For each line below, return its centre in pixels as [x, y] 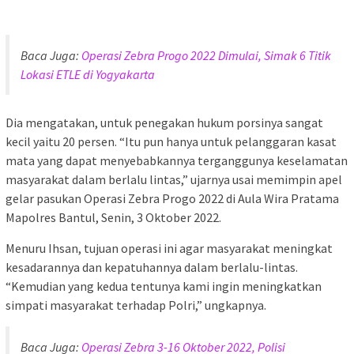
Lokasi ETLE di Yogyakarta [88, 74]
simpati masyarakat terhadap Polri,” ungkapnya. [136, 305]
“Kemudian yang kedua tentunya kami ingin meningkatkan [164, 286]
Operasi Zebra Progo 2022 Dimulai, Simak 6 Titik [206, 55]
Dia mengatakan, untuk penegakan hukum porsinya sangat [164, 122]
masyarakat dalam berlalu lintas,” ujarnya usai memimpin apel [174, 179]
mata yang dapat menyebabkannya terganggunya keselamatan [177, 160]
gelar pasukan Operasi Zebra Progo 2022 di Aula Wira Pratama [172, 198]
